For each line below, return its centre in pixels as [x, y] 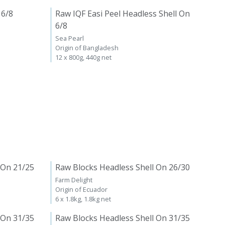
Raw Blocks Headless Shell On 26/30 [123, 167]
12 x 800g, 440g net [83, 57]
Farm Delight [74, 180]
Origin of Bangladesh [87, 47]
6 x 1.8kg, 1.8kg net [83, 199]
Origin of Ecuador [81, 189]
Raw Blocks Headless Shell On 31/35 [123, 218]
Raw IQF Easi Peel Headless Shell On [123, 13]
